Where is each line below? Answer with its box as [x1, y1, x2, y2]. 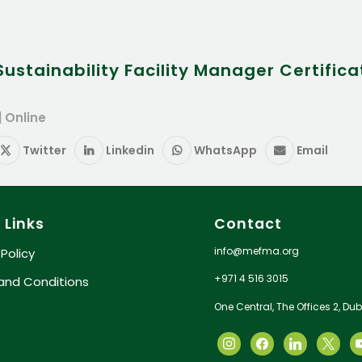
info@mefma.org [214, 244, 300, 259]
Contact [214, 213, 283, 234]
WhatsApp [194, 142, 257, 158]
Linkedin [106, 142, 154, 158]
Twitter [23, 142, 66, 158]
